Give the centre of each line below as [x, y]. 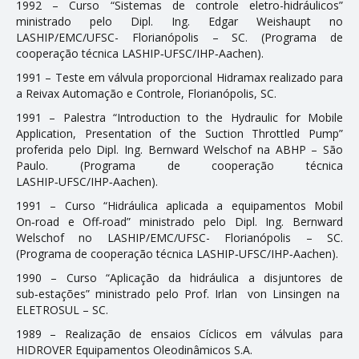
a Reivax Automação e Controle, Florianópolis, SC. [146, 93]
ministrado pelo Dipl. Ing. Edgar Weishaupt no [179, 21]
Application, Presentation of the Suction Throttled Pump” [179, 133]
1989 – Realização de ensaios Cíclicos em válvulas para [179, 333]
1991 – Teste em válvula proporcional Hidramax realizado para [179, 77]
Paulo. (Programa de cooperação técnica [179, 165]
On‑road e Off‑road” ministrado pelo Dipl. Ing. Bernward [179, 221]
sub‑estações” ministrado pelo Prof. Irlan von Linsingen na [179, 293]
